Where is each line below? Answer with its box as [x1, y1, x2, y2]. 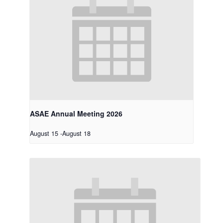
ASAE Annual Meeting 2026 [29, 109, 122, 119]
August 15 [29, 129, 58, 138]
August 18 [62, 129, 91, 138]
